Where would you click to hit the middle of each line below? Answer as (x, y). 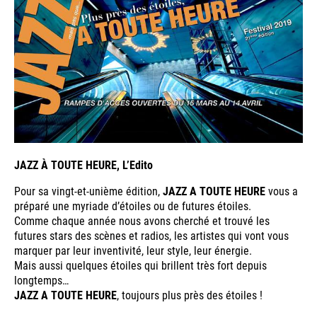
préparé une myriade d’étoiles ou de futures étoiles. (133, 205)
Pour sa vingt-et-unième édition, (88, 190)
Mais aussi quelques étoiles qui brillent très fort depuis (140, 265)
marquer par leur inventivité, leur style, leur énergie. (133, 250)
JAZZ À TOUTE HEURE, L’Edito (83, 164)
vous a (282, 190)
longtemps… (41, 279)
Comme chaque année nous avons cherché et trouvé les (142, 220)
